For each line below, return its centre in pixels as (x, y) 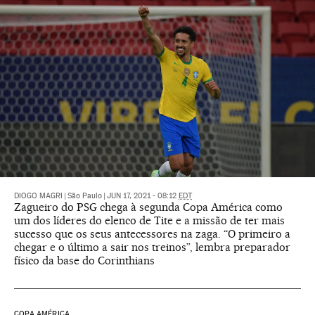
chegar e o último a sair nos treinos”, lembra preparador (152, 247)
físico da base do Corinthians (84, 261)
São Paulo (85, 196)
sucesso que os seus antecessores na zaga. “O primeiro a (152, 234)
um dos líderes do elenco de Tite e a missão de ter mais (149, 221)
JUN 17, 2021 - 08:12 (143, 196)
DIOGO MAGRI (38, 196)
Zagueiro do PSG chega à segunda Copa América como (148, 207)
